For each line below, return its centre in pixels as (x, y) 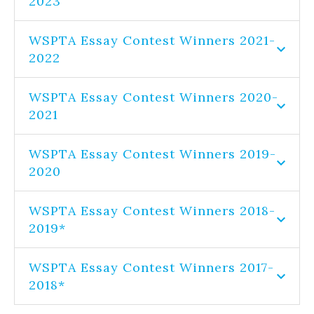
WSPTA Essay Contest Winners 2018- (152, 211)
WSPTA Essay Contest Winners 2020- (153, 97)
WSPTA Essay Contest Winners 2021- (152, 40)
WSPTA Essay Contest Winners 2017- (151, 267)
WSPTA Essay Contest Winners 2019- (152, 154)
